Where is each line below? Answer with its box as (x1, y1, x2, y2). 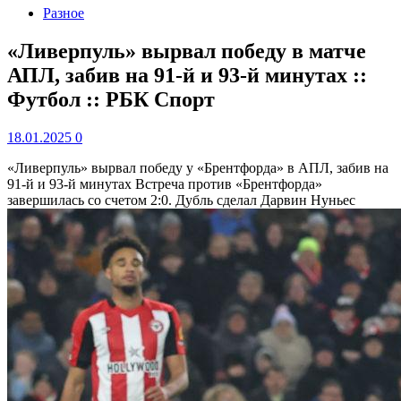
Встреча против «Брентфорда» (135, 175, 322, 192)
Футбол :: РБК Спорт (7, 87, 215, 111)
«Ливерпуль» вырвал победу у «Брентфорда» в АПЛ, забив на (7, 159, 388, 175)
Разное (43, 5, 84, 21)
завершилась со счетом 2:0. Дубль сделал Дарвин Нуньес (7, 192, 355, 208)
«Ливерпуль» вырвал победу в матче (7, 38, 366, 63)
